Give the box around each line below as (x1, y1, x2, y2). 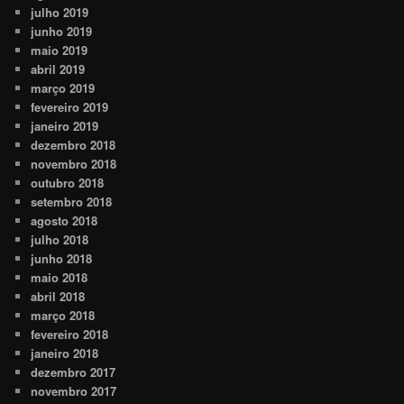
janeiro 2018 (31, 344, 99, 363)
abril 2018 (31, 288, 86, 306)
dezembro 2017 (31, 363, 116, 381)
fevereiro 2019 (31, 98, 109, 116)
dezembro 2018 (31, 136, 116, 154)
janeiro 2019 (31, 117, 99, 135)
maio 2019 (31, 41, 88, 60)
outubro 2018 (31, 174, 105, 192)
